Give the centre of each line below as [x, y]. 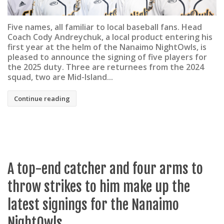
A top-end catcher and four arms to [105, 168]
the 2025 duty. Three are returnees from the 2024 [106, 67]
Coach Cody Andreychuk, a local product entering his [110, 37]
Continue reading [42, 98]
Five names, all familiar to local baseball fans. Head [105, 27]
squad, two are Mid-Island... [60, 77]
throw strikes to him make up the [99, 186]
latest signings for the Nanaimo [93, 204]
